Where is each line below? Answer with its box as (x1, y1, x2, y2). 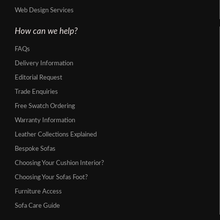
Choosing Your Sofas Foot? (15, 174, 88, 181)
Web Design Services (15, 7, 74, 14)
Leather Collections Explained (15, 132, 97, 138)
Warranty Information (15, 117, 75, 124)
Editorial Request (15, 75, 62, 82)
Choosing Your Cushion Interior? (15, 160, 104, 167)
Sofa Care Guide (15, 203, 60, 210)
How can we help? (15, 27, 78, 36)
